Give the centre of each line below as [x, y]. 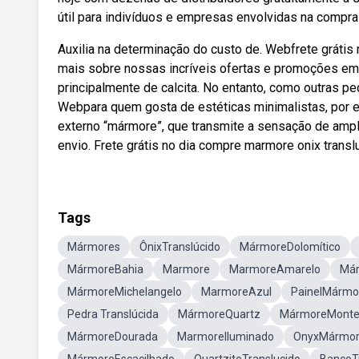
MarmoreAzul [236, 292]
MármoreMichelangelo [125, 292]
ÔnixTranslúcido [180, 247]
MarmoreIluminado [226, 337]
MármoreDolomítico [290, 247]
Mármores [94, 247]
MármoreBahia [105, 269]
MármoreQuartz [219, 314]
